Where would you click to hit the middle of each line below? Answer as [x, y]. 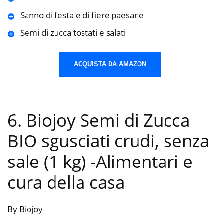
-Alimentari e [141, 161]
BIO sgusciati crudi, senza [108, 140]
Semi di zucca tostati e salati [73, 32]
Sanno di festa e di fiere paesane [82, 15]
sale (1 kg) [49, 161]
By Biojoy [25, 209]
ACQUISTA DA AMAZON [110, 64]
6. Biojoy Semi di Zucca [98, 120]
